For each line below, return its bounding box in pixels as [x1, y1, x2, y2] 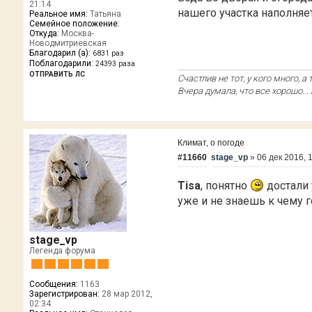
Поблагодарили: [29, 58, 93, 68]
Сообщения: [29, 279, 78, 289]
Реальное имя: [29, 8, 88, 19]
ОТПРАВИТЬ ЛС [29, 70, 85, 78]
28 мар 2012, [99, 288, 153, 299]
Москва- [58, 28, 94, 38]
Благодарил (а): [29, 47, 91, 58]
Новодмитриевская [29, 38, 107, 48]
